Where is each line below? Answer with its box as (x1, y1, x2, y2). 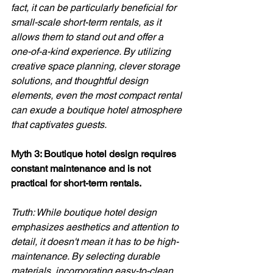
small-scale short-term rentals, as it (11, 16, 163, 28)
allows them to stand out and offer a (11, 30, 166, 43)
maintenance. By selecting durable (11, 250, 162, 262)
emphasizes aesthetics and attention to (11, 221, 181, 233)
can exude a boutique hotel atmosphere (11, 104, 184, 116)
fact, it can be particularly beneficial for (11, 1, 179, 13)
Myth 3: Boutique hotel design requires (11, 147, 179, 160)
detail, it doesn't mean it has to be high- (11, 235, 179, 247)
